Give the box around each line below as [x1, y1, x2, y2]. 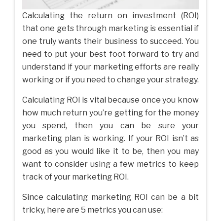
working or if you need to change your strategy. [22, 75, 199, 85]
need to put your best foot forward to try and [22, 49, 199, 59]
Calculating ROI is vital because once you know [22, 95, 199, 105]
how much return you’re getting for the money [22, 108, 199, 118]
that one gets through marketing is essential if [22, 24, 199, 34]
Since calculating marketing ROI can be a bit [22, 192, 199, 202]
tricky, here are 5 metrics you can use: [22, 205, 163, 215]
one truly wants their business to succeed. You [22, 37, 199, 46]
